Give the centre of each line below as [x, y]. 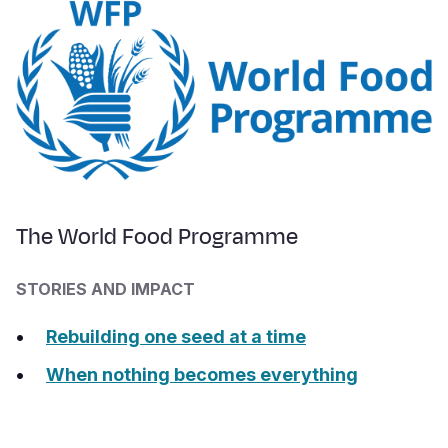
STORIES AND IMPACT [105, 289]
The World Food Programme [157, 237]
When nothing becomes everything [202, 375]
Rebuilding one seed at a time [176, 337]
